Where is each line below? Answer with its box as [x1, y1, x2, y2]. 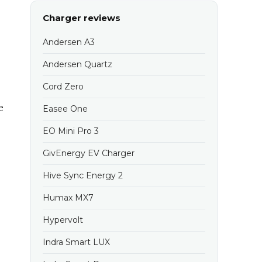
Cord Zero [43, 81, 84, 92]
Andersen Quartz [43, 59, 112, 70]
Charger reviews [43, 12, 120, 23]
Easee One [43, 104, 88, 114]
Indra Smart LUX [43, 237, 110, 247]
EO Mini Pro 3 [43, 126, 99, 136]
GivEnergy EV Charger [43, 148, 135, 158]
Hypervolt [43, 215, 83, 225]
